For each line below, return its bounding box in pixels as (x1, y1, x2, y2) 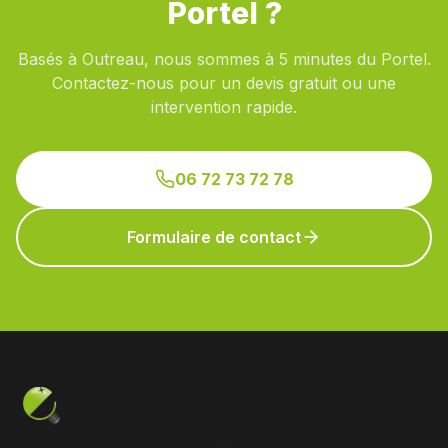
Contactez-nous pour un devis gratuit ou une (52, 73, 396, 93)
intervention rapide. (151, 97, 297, 117)
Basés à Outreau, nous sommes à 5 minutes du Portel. (17, 49, 431, 69)
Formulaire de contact (127, 227, 301, 247)
